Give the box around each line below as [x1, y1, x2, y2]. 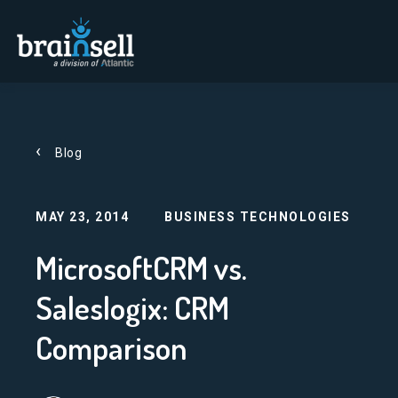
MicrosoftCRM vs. [36, 247, 247, 288]
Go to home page [8, 10, 114, 27]
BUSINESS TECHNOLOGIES [164, 210, 351, 224]
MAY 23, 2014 [36, 210, 129, 224]
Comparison [36, 327, 187, 368]
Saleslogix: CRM [36, 287, 229, 328]
